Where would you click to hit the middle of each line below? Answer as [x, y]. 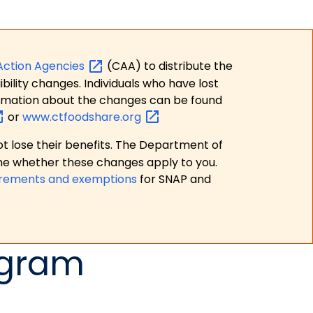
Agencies [61, 66]
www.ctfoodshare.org [83, 117]
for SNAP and [174, 180]
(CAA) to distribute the [170, 66]
